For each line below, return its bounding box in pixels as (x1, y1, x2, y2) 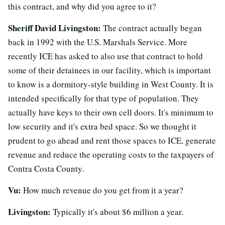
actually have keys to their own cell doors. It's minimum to (8, 106, 213, 118)
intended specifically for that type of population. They (8, 92, 199, 104)
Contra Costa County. (8, 162, 84, 174)
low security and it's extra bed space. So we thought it (8, 120, 196, 132)
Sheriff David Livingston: (8, 21, 101, 34)
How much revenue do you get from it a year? (21, 184, 183, 196)
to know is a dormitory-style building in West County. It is (8, 78, 213, 90)
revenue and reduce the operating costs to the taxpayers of (8, 148, 214, 160)
